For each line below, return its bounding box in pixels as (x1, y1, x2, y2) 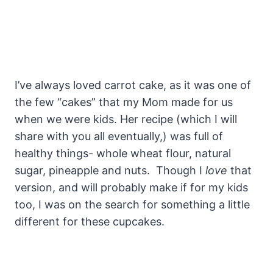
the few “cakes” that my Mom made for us (15, 95, 233, 108)
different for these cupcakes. (15, 214, 165, 228)
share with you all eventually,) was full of (15, 129, 223, 143)
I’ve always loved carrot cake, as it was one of (15, 78, 251, 91)
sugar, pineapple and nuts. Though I (15, 163, 205, 177)
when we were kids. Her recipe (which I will (15, 112, 237, 126)
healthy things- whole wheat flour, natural (15, 146, 231, 160)
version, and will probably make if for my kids (15, 180, 248, 194)
